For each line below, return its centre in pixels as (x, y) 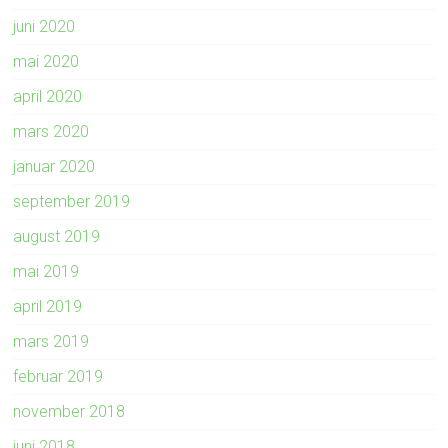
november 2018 (69, 411)
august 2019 (57, 236)
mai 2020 (46, 61)
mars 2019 (51, 341)
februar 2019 (58, 376)
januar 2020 (54, 166)
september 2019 (72, 201)
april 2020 (48, 96)
